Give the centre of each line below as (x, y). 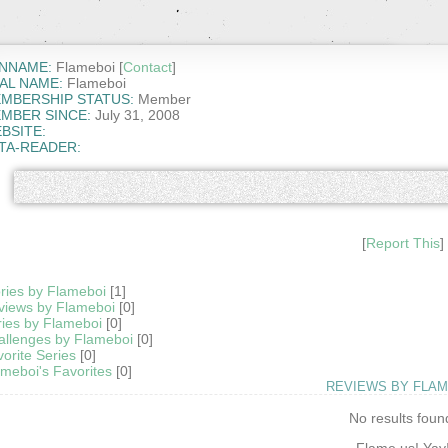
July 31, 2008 (135, 115)
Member (162, 99)
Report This (402, 243)
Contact (147, 67)
